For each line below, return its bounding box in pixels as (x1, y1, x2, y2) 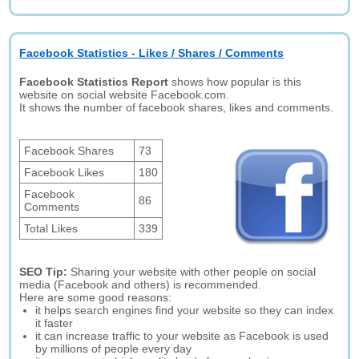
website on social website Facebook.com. (19, 88, 230, 101)
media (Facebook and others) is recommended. (19, 278, 262, 291)
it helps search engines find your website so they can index (35, 304, 334, 317)
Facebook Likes (24, 166, 105, 179)
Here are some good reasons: (19, 291, 172, 304)
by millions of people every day (35, 342, 192, 355)
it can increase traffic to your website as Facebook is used (35, 329, 329, 342)
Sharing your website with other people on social (71, 265, 317, 278)
